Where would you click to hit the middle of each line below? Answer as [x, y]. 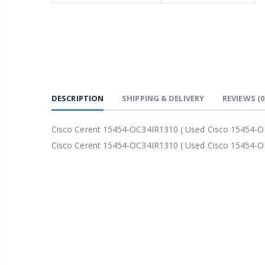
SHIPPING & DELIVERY [163, 98]
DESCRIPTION [78, 98]
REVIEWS [240, 98]
